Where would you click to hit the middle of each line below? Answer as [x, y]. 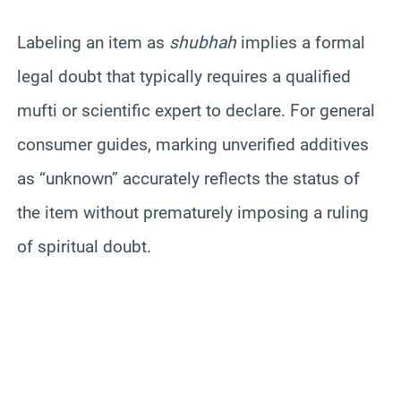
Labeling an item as [93, 42]
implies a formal [301, 42]
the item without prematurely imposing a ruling [193, 212]
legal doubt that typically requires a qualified [184, 76]
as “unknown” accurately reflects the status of [188, 178]
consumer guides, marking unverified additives [193, 144]
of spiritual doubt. [84, 246]
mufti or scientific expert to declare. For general [196, 110]
